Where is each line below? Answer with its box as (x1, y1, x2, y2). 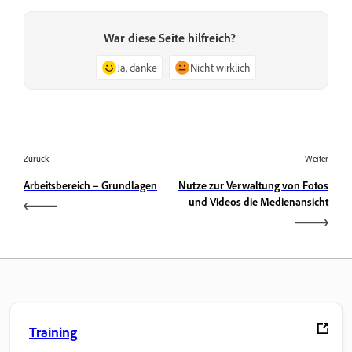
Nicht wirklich (190, 60, 251, 74)
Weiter (305, 152, 328, 164)
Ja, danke (117, 60, 157, 74)
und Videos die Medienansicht (189, 194, 328, 208)
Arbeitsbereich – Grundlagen (24, 178, 157, 192)
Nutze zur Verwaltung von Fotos (178, 178, 328, 192)
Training (29, 322, 77, 340)
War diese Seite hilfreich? (104, 29, 236, 46)
